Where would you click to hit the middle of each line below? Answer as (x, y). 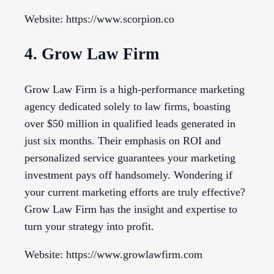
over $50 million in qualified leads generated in (130, 124)
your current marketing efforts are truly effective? (135, 192)
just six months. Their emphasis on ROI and (123, 141)
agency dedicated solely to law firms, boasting (128, 107)
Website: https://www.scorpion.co (99, 19)
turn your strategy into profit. (89, 227)
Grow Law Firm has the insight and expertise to (131, 209)
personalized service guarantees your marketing (130, 158)
